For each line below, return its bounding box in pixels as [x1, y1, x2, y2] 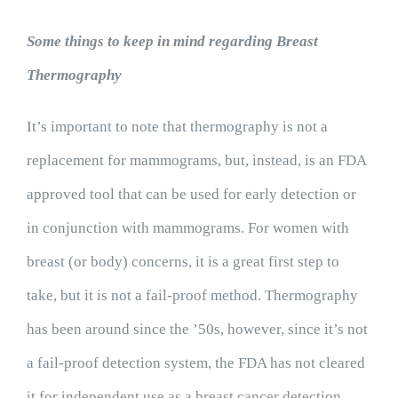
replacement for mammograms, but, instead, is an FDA [26, 152, 366, 169]
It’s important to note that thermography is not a [26, 118, 328, 135]
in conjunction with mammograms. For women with [26, 219, 349, 236]
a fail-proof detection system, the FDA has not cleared [26, 354, 365, 371]
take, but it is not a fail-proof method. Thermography [26, 287, 358, 304]
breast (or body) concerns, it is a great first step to [26, 253, 339, 270]
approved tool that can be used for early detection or [26, 186, 356, 203]
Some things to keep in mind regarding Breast [26, 33, 318, 50]
